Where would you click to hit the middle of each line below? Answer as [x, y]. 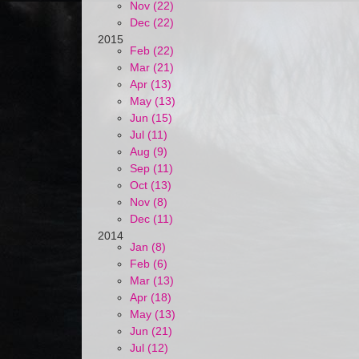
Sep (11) [151, 168]
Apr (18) [151, 297]
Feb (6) [149, 264]
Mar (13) [152, 280]
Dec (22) [152, 22]
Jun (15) [151, 118]
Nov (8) [149, 202]
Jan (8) [148, 247]
